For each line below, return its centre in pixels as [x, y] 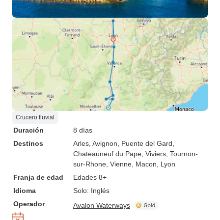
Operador [29, 204]
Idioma [25, 191]
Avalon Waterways [102, 205]
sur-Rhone [90, 164]
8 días [83, 130]
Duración [28, 130]
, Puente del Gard [145, 143]
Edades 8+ [90, 177]
